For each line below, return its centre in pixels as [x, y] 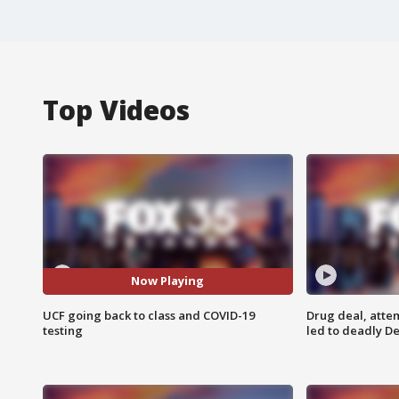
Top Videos [116, 110]
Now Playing [168, 281]
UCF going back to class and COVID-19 [149, 315]
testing [63, 330]
